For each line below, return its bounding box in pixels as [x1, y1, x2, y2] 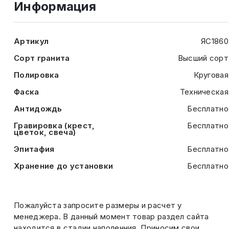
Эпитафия [14, 144, 55, 154]
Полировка [14, 70, 59, 80]
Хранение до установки [14, 161, 113, 171]
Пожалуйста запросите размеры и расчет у [14, 200, 182, 210]
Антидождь [14, 104, 62, 113]
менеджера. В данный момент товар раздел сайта [14, 212, 209, 221]
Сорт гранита [14, 53, 70, 63]
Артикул [14, 36, 49, 46]
